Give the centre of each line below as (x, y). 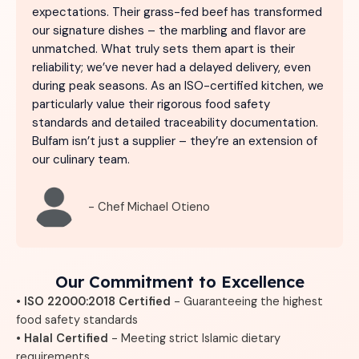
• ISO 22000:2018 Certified (93, 301)
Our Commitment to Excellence (179, 281)
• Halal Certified (62, 338)
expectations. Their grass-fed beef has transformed (177, 12)
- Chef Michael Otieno (149, 207)
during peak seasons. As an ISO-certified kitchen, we (178, 85)
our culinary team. (81, 159)
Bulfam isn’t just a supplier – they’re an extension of (175, 141)
